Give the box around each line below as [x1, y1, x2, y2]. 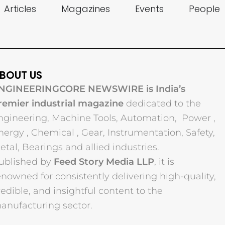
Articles [4, 3, 36, 15]
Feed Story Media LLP [53, 156, 154, 167]
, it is [154, 156, 174, 167]
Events [135, 3, 164, 15]
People [188, 3, 220, 15]
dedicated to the [123, 97, 201, 109]
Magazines [61, 3, 110, 15]
